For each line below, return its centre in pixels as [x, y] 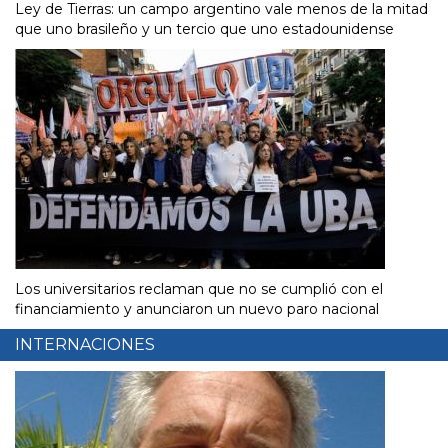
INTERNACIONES [85, 345]
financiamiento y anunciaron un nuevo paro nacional [197, 309]
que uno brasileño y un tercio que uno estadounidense [204, 29]
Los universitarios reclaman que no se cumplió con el [199, 289]
